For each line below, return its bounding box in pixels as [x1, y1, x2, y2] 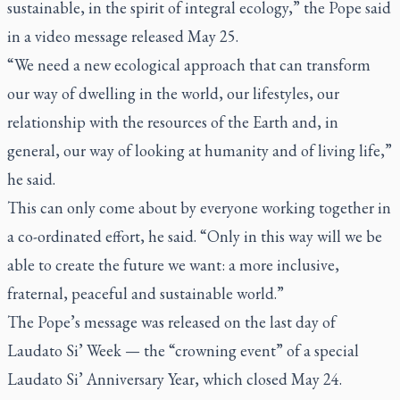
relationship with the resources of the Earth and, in [7, 112, 338, 132]
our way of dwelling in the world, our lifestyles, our [7, 83, 339, 104]
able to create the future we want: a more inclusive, [7, 254, 339, 275]
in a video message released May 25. [7, 26, 238, 46]
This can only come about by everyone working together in [7, 197, 391, 218]
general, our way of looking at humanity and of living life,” [7, 140, 392, 161]
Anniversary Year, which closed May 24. [87, 369, 342, 389]
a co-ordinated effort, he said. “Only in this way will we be [7, 226, 382, 246]
